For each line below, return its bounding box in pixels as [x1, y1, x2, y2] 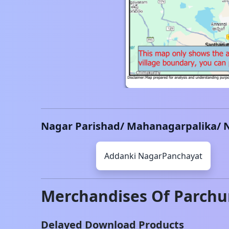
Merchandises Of [41, 186, 174, 207]
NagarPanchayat [138, 150, 202, 162]
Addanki [104, 150, 136, 162]
